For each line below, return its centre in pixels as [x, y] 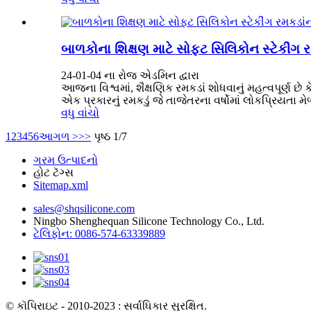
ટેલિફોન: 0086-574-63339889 [99, 234]
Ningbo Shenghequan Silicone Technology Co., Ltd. [149, 221]
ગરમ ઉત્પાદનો [66, 160]
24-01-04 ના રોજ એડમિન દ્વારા [130, 76]
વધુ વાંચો [80, 113]
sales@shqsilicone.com [84, 209]
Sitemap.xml [61, 185]
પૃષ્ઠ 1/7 [110, 137]
